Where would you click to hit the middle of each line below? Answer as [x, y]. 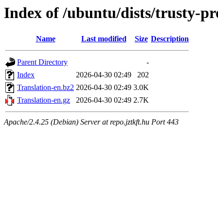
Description [170, 39]
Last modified [104, 39]
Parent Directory [42, 62]
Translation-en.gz [44, 100]
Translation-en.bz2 [45, 88]
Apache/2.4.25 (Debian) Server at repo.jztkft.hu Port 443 [91, 122]
